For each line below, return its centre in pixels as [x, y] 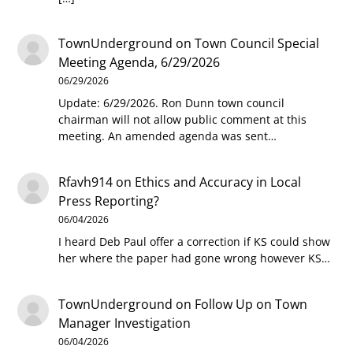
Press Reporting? [109, 201]
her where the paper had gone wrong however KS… [195, 258]
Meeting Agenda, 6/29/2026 [139, 63]
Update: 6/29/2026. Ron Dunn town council [172, 103]
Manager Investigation [125, 323]
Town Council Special [257, 44]
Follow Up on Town [251, 304]
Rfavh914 [86, 182]
